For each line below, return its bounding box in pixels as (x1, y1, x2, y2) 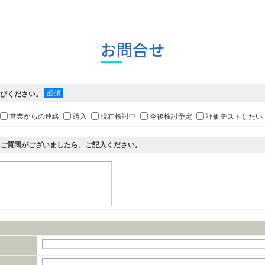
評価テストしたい (205, 112, 263, 121)
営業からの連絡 (9, 112, 59, 121)
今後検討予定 (149, 112, 192, 121)
